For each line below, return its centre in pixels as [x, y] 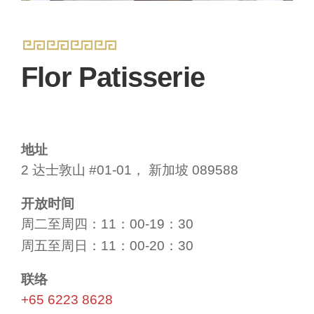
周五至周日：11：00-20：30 [107, 246]
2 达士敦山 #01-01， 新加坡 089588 [130, 170]
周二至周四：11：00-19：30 [107, 224]
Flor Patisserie [113, 77]
